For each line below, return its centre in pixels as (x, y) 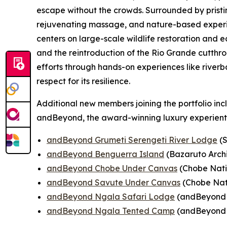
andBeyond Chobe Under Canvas (112, 168)
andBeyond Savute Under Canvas (113, 182)
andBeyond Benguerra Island (105, 154)
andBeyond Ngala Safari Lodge (111, 197)
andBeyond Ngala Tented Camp (111, 211)
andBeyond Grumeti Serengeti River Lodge (132, 140)
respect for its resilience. (83, 81)
